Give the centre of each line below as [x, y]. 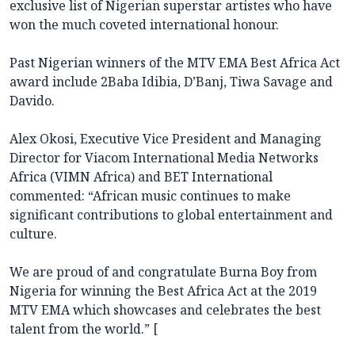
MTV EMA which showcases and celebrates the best [165, 310]
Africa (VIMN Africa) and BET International [141, 177]
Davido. [32, 101]
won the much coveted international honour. [144, 25]
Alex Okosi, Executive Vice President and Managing [166, 139]
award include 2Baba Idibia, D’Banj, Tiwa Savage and [171, 82]
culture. [33, 234]
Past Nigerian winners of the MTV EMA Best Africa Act [175, 63]
